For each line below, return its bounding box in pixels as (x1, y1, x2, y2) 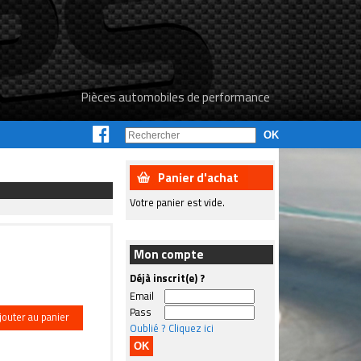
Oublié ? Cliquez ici (130, 320, 214, 336)
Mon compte (134, 245, 204, 263)
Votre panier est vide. (130, 194, 225, 210)
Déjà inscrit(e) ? (130, 270, 205, 286)
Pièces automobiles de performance (81, 88, 270, 106)
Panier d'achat (158, 168, 239, 187)
